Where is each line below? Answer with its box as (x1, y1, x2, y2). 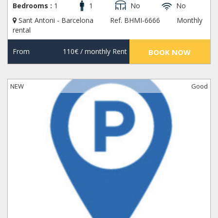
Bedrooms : (13, 1, 52, 11)
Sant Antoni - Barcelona (17, 16, 95, 25)
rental (13, 25, 31, 35)
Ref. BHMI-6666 (110, 16, 160, 25)
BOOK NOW (148, 47, 191, 57)
